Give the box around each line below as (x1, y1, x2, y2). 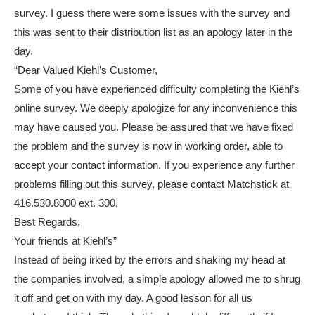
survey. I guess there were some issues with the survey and (14, 7, 290, 20)
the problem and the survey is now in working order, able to (14, 140, 283, 153)
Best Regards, (14, 216, 80, 229)
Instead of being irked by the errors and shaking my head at (14, 254, 285, 266)
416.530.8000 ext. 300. (14, 197, 118, 210)
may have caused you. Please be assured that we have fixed (14, 121, 293, 134)
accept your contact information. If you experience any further (14, 159, 295, 172)
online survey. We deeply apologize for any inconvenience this (14, 102, 297, 115)
